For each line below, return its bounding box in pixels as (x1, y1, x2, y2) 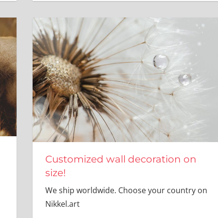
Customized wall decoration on (45, 153, 197, 165)
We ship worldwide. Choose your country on (45, 185, 207, 196)
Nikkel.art (45, 199, 80, 210)
